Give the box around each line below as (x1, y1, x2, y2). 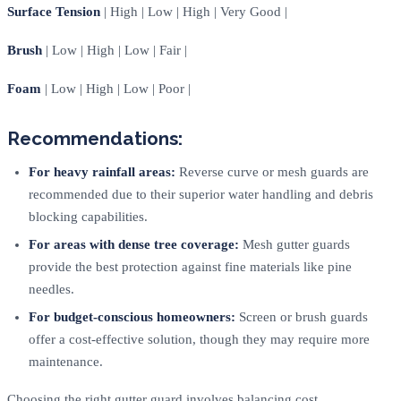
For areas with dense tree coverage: (29, 236, 239, 252)
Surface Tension (7, 4, 100, 19)
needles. (29, 281, 74, 296)
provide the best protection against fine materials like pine (29, 259, 352, 274)
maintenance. (29, 354, 103, 369)
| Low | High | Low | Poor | (41, 81, 191, 96)
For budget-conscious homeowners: (29, 309, 235, 324)
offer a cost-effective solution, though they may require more (29, 331, 370, 346)
